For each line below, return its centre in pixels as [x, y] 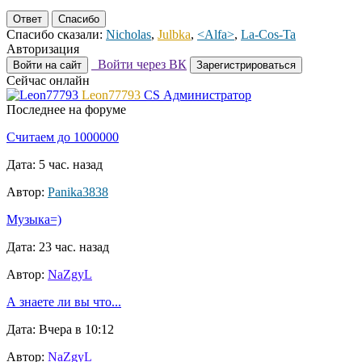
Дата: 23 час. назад [58, 247]
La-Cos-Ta [268, 35]
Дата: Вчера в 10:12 [60, 330]
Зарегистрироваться [246, 65]
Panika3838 [78, 192]
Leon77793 [111, 95]
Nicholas [128, 35]
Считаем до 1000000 [63, 137]
